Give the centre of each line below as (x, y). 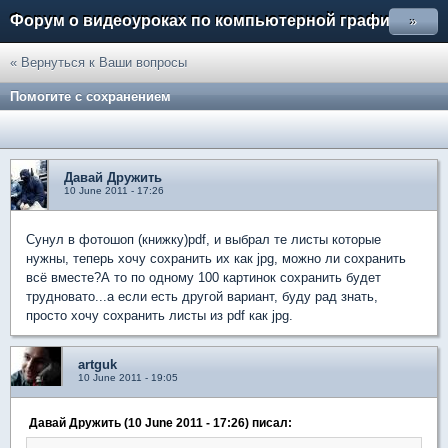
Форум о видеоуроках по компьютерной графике (208, 20)
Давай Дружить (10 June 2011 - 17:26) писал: (160, 422)
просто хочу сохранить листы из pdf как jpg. (159, 315)
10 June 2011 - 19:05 (128, 377)
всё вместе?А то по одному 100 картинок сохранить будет (203, 277)
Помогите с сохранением (90, 96)
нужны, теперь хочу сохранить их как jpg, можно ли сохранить (216, 258)
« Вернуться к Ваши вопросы (98, 62)
